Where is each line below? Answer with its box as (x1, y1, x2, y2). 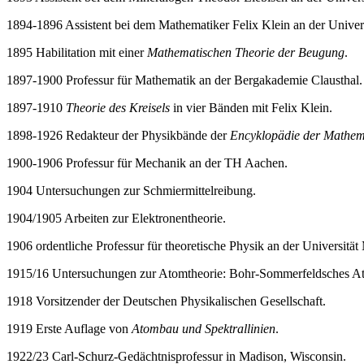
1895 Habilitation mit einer (6, 45, 147, 59)
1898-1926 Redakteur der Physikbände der (6, 128, 230, 142)
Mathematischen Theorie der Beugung (147, 45, 344, 59)
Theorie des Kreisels (66, 100, 170, 115)
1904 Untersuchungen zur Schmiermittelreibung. (6, 183, 256, 197)
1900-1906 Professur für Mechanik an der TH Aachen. (6, 155, 288, 170)
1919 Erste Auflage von (6, 321, 132, 336)
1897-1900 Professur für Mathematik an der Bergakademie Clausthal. (6, 72, 362, 87)
